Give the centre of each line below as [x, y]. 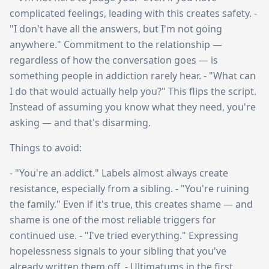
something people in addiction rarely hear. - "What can [133, 76]
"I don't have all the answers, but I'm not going [116, 29]
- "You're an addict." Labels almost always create [119, 173]
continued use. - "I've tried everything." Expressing [124, 235]
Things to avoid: [46, 148]
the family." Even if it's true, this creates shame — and [131, 204]
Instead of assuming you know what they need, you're [133, 107]
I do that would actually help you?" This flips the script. [133, 91]
